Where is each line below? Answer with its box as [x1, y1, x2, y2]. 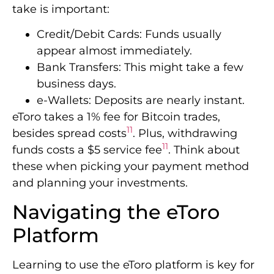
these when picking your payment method [12, 160, 249, 174]
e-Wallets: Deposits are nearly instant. [37, 94, 245, 108]
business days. [37, 77, 116, 91]
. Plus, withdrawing [133, 127, 237, 141]
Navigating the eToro [12, 199, 220, 224]
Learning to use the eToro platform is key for [12, 257, 254, 272]
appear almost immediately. [37, 44, 192, 58]
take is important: [12, 2, 109, 16]
